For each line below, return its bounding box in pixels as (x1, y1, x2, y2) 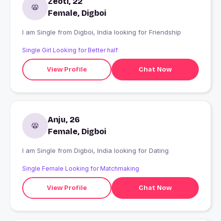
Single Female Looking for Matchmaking (22, 165, 139, 173)
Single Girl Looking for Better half (22, 46, 118, 54)
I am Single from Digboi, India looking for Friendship (74, 28, 181, 37)
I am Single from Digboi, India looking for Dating (74, 147, 169, 155)
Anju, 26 (48, 115, 80, 125)
